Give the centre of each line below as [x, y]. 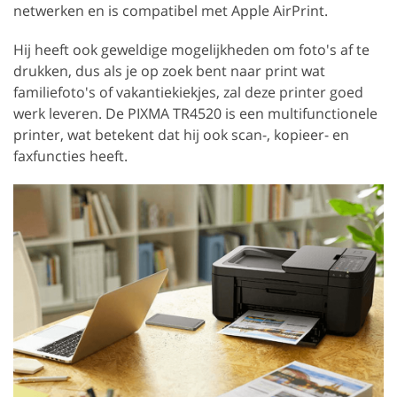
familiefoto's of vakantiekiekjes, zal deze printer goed [188, 93]
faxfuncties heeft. [70, 156]
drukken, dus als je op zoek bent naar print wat [169, 71]
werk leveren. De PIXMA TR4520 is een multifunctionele [195, 114]
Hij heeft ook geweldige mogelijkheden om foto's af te [191, 50]
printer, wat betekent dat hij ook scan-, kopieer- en [181, 135]
